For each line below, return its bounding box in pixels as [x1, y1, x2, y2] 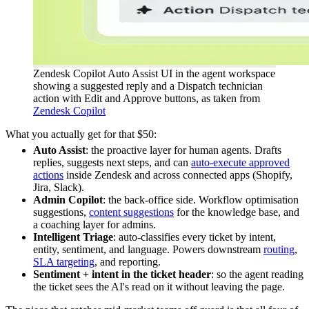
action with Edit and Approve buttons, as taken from [33, 92, 260, 104]
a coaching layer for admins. [33, 218, 156, 230]
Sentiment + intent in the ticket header [33, 268, 211, 280]
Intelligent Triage [33, 230, 113, 243]
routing [263, 243, 295, 255]
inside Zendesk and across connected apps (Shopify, [63, 168, 292, 181]
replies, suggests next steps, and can [33, 156, 191, 168]
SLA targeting [33, 255, 94, 268]
